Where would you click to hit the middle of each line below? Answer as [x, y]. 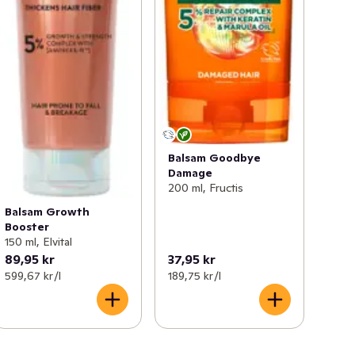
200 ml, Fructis [205, 188]
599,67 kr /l [33, 276]
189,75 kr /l [194, 276]
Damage [190, 173]
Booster [27, 227]
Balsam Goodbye [214, 158]
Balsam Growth [48, 212]
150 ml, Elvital [39, 242]
